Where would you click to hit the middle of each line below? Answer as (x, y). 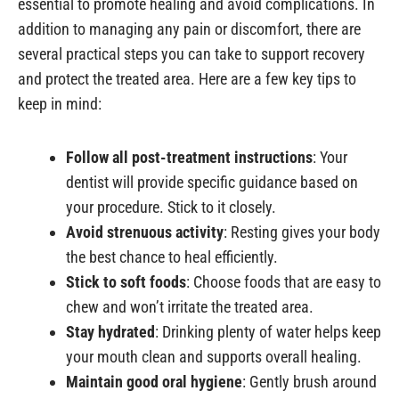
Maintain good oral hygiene (154, 381)
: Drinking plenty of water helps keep (268, 331)
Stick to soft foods (126, 281)
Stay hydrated (110, 331)
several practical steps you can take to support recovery (191, 54)
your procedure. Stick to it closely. (171, 207)
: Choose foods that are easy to (284, 281)
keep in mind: (60, 104)
